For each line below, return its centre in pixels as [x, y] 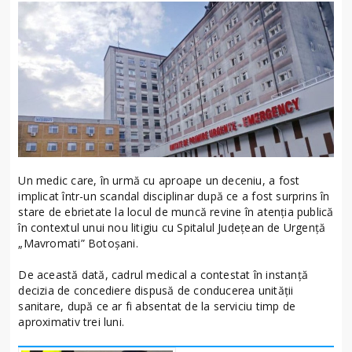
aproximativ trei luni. [71, 322]
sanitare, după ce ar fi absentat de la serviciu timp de [157, 306]
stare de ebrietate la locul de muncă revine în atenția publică [176, 212]
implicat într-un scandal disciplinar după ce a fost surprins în [174, 196]
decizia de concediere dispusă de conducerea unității [156, 291]
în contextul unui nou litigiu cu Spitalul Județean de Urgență [172, 228]
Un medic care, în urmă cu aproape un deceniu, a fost [159, 181]
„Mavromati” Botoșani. [78, 244]
